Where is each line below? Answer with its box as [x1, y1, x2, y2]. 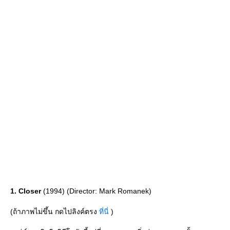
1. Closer [10, 187, 41, 196]
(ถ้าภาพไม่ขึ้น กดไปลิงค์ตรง [10, 207, 99, 216]
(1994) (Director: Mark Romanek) [41, 187, 151, 196]
